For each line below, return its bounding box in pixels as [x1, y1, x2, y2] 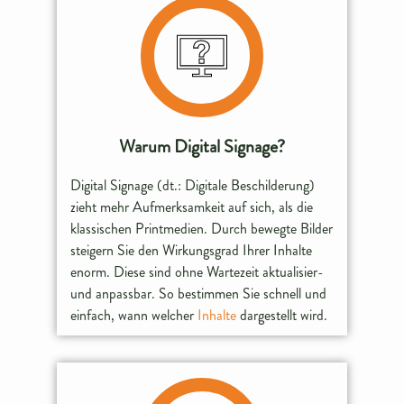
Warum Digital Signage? [118, 133, 285, 160]
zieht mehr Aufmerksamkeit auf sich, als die [70, 196, 314, 217]
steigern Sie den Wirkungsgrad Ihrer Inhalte [70, 239, 313, 261]
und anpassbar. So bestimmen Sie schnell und [70, 282, 327, 304]
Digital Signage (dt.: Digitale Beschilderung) [70, 174, 316, 196]
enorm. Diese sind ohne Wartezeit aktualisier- [70, 261, 325, 282]
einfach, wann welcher [70, 304, 198, 326]
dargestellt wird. [236, 304, 328, 326]
